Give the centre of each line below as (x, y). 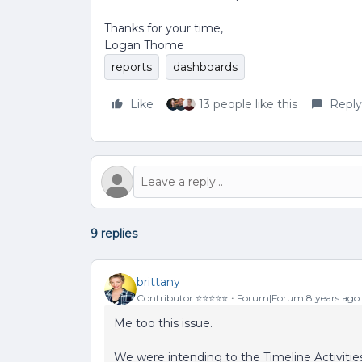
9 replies (114, 234)
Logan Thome (144, 45)
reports (132, 67)
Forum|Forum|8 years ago (298, 297)
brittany (158, 282)
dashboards (205, 67)
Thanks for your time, (164, 28)
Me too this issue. (163, 323)
